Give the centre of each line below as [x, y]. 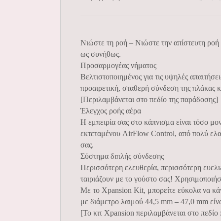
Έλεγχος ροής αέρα [111, 110]
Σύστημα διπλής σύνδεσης [122, 156]
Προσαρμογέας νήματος [118, 65]
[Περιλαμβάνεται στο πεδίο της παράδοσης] [149, 99]
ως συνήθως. [101, 54]
